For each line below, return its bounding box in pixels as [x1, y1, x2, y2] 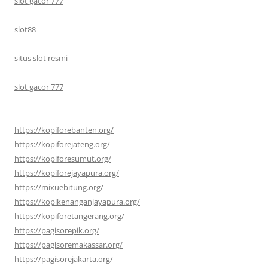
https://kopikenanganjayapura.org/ [14, 196, 140, 207]
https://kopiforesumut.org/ [14, 153, 111, 164]
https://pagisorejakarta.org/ [14, 253, 113, 264]
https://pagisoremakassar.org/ [14, 239, 123, 250]
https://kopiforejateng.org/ [14, 138, 110, 150]
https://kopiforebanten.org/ [14, 124, 114, 135]
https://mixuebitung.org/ [14, 181, 103, 193]
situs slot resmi [14, 52, 68, 63]
